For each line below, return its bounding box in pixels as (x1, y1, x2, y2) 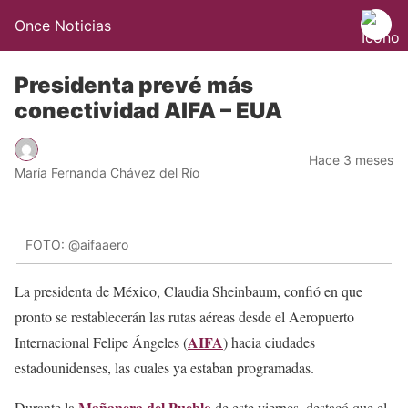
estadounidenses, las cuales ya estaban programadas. (15, 358, 314, 378)
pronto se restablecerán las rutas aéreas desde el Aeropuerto (15, 307, 354, 327)
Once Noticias (15, 16, 111, 35)
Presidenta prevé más (15, 72, 253, 98)
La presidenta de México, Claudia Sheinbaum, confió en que (15, 281, 362, 301)
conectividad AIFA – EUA (15, 97, 282, 124)
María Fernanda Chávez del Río (15, 164, 199, 180)
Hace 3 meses (309, 151, 393, 168)
